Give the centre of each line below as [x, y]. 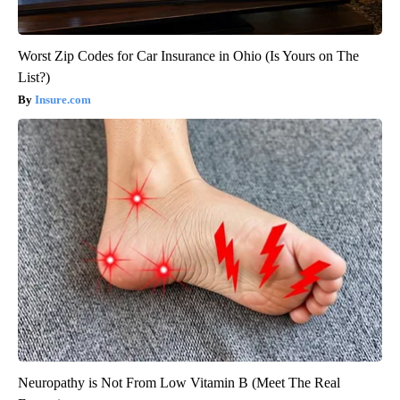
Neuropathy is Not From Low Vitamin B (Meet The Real [179, 382]
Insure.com [63, 99]
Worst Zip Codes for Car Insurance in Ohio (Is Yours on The [188, 55]
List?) [34, 77]
